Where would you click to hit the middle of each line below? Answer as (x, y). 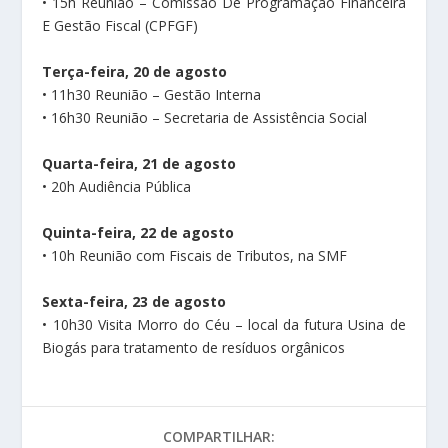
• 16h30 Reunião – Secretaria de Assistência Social (205, 117)
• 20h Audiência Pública (117, 186)
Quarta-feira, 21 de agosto (139, 163)
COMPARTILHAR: (219, 436)
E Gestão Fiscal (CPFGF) (120, 25)
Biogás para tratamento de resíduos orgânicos (194, 347)
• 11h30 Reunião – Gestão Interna (152, 94)
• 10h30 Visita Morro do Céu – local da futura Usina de (224, 324)
